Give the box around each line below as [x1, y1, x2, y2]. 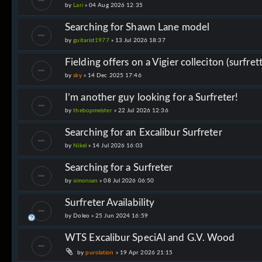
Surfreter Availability [65, 197, 155, 208]
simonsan [73, 177, 98, 184]
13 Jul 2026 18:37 [115, 37, 166, 43]
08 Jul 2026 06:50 [104, 177, 154, 184]
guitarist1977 [73, 37, 109, 43]
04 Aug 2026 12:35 [89, 2, 143, 8]
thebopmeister [73, 107, 112, 113]
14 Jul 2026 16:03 [92, 142, 143, 149]
